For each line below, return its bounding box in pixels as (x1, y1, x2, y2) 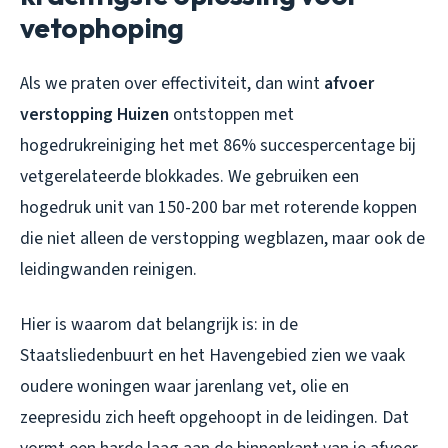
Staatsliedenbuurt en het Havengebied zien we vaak (20, 343, 405, 369)
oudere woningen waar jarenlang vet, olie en (20, 374, 349, 400)
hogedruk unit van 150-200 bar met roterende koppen (20, 195, 417, 221)
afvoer (324, 71, 374, 97)
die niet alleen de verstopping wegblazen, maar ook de (20, 226, 425, 252)
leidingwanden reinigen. (20, 257, 197, 283)
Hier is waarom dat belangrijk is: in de (20, 312, 298, 338)
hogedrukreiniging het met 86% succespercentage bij (20, 133, 416, 159)
